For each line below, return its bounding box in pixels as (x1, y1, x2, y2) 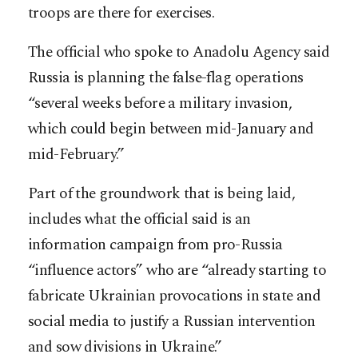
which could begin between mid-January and (28, 117, 314, 141)
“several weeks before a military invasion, (28, 91, 292, 115)
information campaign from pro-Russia (28, 233, 283, 257)
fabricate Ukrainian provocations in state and (28, 284, 321, 308)
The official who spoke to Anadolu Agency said (28, 40, 330, 64)
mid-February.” (28, 142, 125, 166)
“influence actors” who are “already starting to (28, 258, 327, 282)
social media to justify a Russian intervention (28, 309, 316, 333)
